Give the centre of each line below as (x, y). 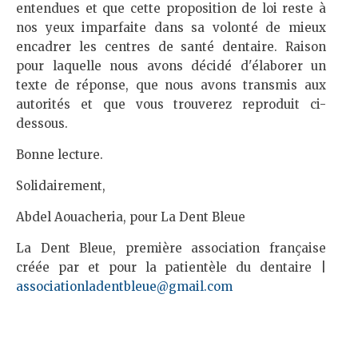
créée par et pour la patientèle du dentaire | (171, 267)
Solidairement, (61, 186)
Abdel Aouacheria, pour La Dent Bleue (131, 217)
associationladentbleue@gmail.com (124, 286)
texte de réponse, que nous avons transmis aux (171, 85)
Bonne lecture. (60, 155)
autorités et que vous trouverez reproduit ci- (171, 104)
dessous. (42, 123)
